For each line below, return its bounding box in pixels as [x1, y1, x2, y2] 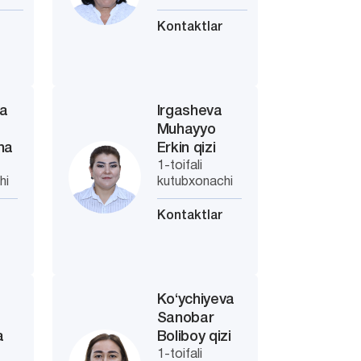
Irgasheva [156, 105, 222, 118]
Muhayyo [156, 123, 216, 136]
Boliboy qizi [156, 330, 231, 343]
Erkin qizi [156, 142, 216, 155]
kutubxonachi [156, 176, 233, 188]
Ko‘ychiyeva [156, 293, 235, 306]
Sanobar [156, 312, 214, 325]
